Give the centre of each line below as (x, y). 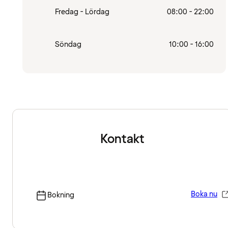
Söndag (68, 44)
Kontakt (122, 139)
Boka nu (204, 194)
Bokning (61, 195)
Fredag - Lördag (82, 12)
